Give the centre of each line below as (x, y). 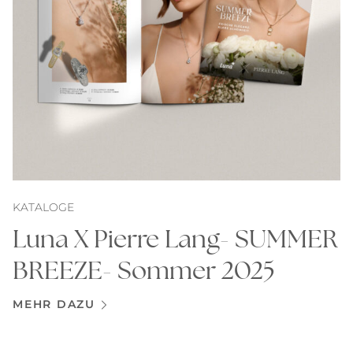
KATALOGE (43, 207)
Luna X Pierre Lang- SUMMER (175, 238)
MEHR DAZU (54, 304)
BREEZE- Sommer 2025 (144, 269)
